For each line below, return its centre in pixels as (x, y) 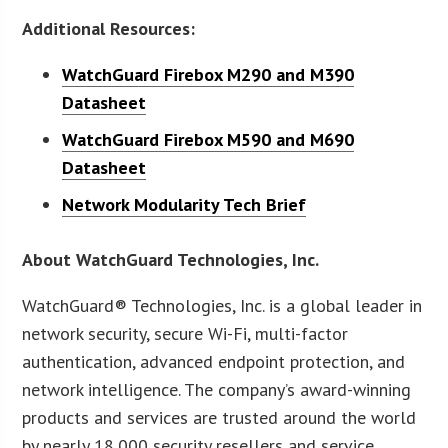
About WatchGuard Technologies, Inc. (171, 259)
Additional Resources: (109, 28)
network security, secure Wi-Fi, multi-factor (185, 333)
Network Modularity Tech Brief (184, 204)
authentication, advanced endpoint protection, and (214, 361)
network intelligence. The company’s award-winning (217, 389)
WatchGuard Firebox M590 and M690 (208, 139)
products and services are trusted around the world (219, 417)
